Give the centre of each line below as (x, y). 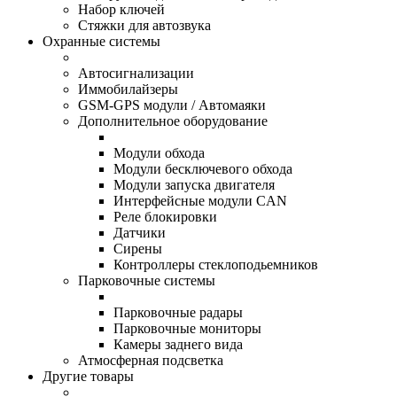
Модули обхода (159, 152)
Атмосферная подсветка (151, 360)
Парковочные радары (178, 312)
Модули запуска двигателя (194, 184)
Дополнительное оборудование (173, 121)
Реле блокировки (165, 216)
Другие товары (88, 376)
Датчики (140, 232)
